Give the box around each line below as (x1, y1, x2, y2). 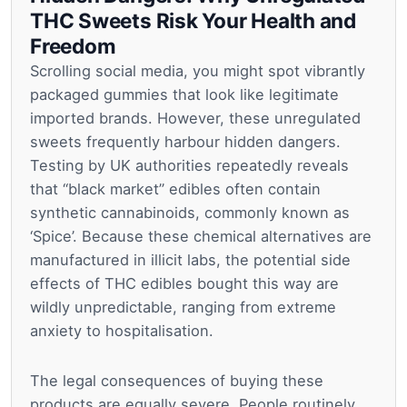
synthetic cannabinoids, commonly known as (30, 203, 350, 223)
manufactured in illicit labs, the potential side (30, 251, 351, 270)
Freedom (30, 34, 116, 59)
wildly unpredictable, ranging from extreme (30, 298, 336, 317)
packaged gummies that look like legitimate (30, 85, 339, 104)
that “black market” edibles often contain (30, 180, 321, 199)
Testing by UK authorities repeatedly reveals (30, 156, 349, 175)
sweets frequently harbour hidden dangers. (30, 133, 341, 152)
